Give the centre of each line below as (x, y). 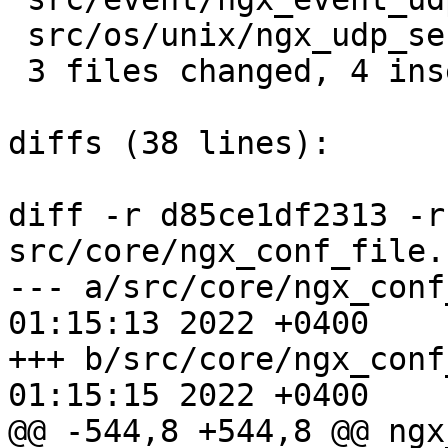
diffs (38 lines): (169, 143)
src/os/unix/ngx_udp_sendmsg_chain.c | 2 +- (17, 35)
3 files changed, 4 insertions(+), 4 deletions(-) (17, 71)
